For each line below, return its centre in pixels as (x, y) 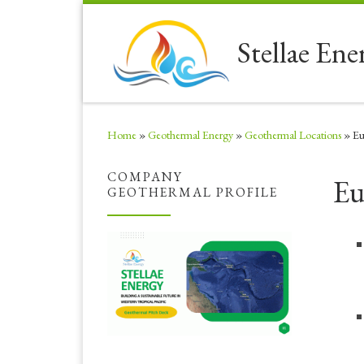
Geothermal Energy (191, 135)
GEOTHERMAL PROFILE (193, 193)
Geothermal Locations (293, 135)
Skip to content (58, 23)
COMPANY (145, 177)
